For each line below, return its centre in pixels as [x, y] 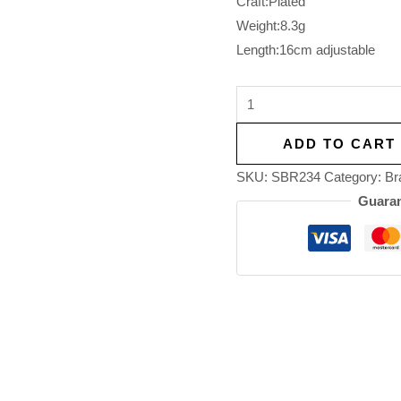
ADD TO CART [339, 144]
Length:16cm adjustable [306, 50]
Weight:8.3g [271, 26]
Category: [354, 177]
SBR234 [296, 177]
